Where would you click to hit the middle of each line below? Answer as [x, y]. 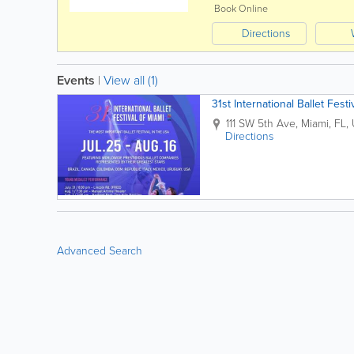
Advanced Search [100, 251]
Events [76, 80]
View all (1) [131, 80]
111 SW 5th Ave [261, 124]
